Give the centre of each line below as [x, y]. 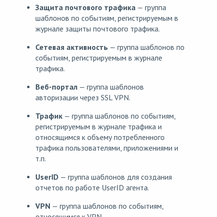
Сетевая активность [72, 47]
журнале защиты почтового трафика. [98, 29]
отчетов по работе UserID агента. [92, 188]
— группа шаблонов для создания [115, 177]
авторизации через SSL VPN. [83, 98]
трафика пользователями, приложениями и [107, 148]
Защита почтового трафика [85, 8]
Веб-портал [56, 87]
